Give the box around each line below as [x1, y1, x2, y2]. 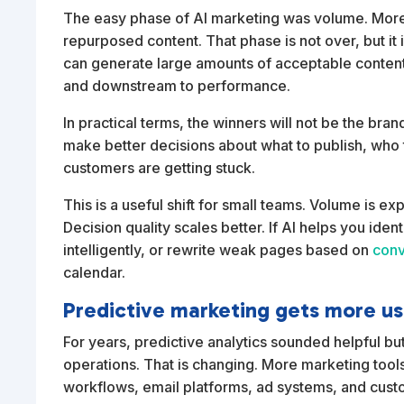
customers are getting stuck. [63, 159, 256, 178]
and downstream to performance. [63, 77, 291, 96]
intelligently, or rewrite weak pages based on [63, 241, 373, 260]
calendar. [63, 263, 126, 282]
